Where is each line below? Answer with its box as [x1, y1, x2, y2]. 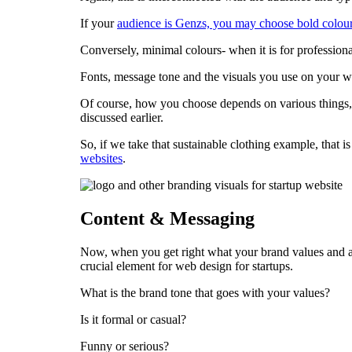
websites [80, 152, 123, 166]
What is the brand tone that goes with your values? [80, 286, 330, 300]
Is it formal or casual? [80, 313, 186, 327]
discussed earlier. [80, 111, 163, 125]
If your [80, 16, 117, 31]
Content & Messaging [80, 208, 255, 229]
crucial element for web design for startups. [80, 259, 293, 273]
